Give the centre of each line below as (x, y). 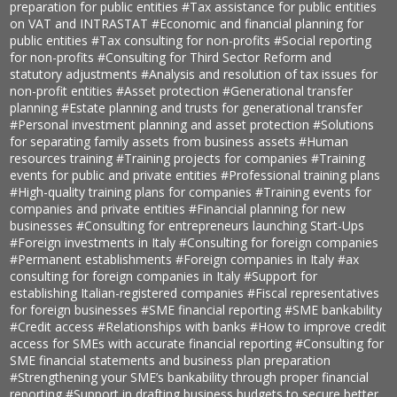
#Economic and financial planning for (258, 24)
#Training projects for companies (214, 159)
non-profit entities (63, 91)
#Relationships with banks (174, 327)
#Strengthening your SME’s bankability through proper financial (190, 378)
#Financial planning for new (268, 209)
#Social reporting (323, 41)
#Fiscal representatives (314, 293)
